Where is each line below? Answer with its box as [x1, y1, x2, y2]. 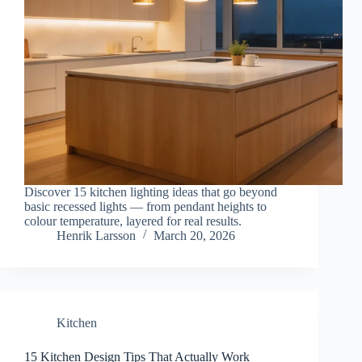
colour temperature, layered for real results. [24, 214, 242, 229]
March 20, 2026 [154, 229, 235, 243]
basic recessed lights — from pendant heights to [24, 200, 267, 214]
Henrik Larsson [57, 229, 136, 243]
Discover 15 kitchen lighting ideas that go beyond [24, 185, 277, 200]
